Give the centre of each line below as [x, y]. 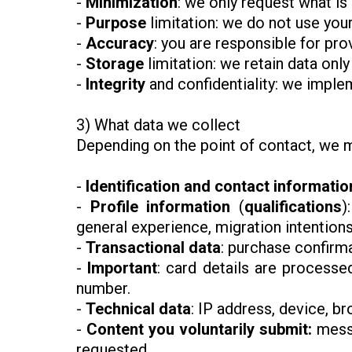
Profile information [160, 207]
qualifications [293, 207]
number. [103, 289]
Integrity [115, 84]
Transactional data [153, 248]
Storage [115, 64]
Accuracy [120, 44]
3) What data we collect [158, 125]
